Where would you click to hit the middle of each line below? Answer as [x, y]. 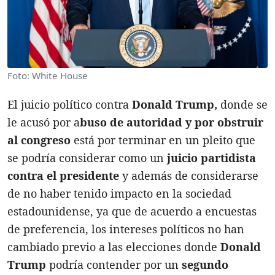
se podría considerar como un [86, 157]
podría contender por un [114, 264]
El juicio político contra [70, 104]
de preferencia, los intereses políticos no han [126, 229]
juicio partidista [210, 157]
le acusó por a [44, 122]
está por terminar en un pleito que [163, 140]
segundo [205, 264]
